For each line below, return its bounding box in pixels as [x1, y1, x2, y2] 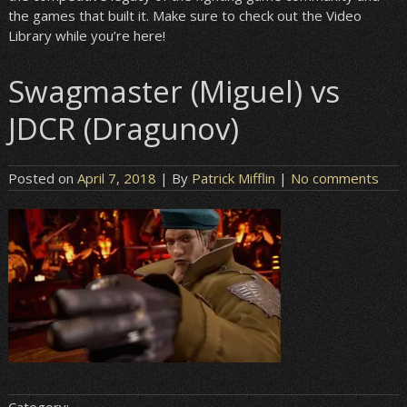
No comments [290, 169, 379, 188]
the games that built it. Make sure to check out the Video [7, 6, 362, 25]
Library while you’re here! [7, 26, 165, 45]
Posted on [7, 169, 77, 188]
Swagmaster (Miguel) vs [7, 71, 340, 113]
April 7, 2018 [76, 169, 156, 188]
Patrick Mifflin [191, 169, 275, 188]
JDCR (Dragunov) [7, 108, 239, 150]
